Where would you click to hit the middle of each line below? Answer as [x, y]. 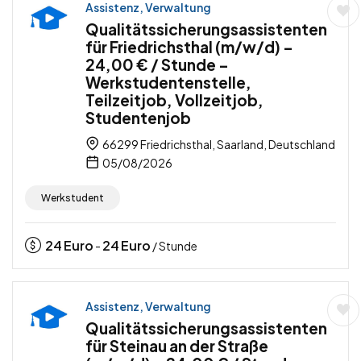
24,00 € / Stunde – [157, 65]
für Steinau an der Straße [177, 346]
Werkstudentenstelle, [168, 83]
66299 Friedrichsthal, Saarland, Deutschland [218, 145]
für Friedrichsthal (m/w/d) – [189, 47]
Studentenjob [138, 118]
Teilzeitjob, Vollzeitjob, [174, 100]
